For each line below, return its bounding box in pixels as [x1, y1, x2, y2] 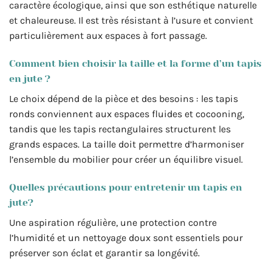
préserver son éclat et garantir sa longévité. [9, 246, 200, 259]
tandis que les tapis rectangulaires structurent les [9, 123, 231, 135]
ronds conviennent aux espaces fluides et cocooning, [9, 107, 244, 120]
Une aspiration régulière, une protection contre [9, 216, 217, 228]
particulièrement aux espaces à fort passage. [9, 29, 207, 41]
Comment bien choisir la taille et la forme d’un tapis [9, 57, 262, 69]
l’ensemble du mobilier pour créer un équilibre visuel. [9, 153, 243, 165]
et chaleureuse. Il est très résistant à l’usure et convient [9, 14, 253, 26]
